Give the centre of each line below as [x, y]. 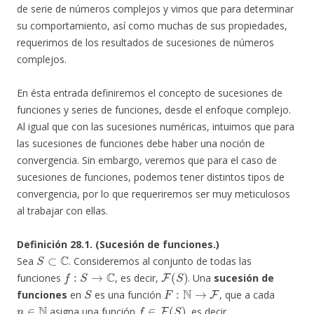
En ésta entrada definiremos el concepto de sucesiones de [150, 93]
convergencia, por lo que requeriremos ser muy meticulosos [153, 194]
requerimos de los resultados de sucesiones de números [145, 43]
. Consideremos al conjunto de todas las [160, 261]
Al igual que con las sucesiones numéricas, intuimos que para [156, 127]
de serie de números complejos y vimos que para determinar [155, 9]
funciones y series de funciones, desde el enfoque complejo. [154, 110]
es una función [128, 295]
